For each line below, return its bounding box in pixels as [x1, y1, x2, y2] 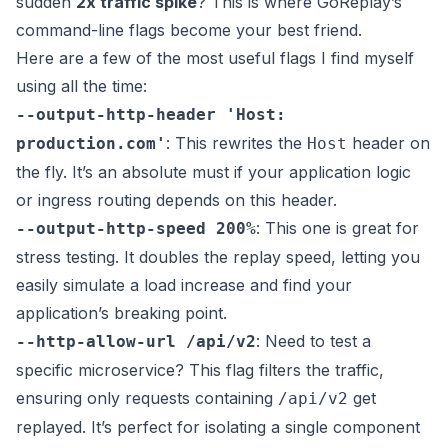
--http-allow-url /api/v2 [16, 332, 256, 352]
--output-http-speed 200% [16, 219, 256, 239]
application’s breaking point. [16, 303, 227, 324]
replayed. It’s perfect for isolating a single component [16, 417, 420, 438]
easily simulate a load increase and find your [16, 275, 352, 296]
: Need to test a [256, 331, 371, 352]
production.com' [16, 134, 166, 154]
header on [347, 133, 430, 154]
